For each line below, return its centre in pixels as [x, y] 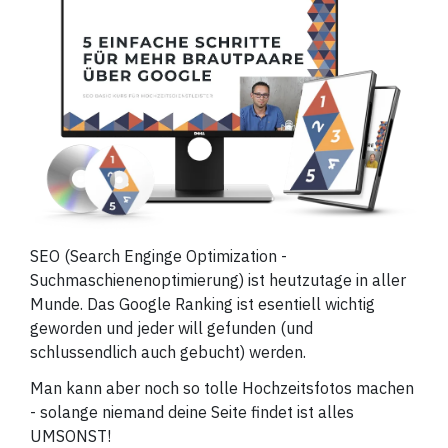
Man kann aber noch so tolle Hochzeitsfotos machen [222, 388]
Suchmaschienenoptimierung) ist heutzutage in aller [218, 280]
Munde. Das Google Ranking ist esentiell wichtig [202, 304]
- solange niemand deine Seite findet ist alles [192, 412]
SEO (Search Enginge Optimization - [158, 256]
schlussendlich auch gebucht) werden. [168, 352]
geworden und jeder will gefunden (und [171, 328]
